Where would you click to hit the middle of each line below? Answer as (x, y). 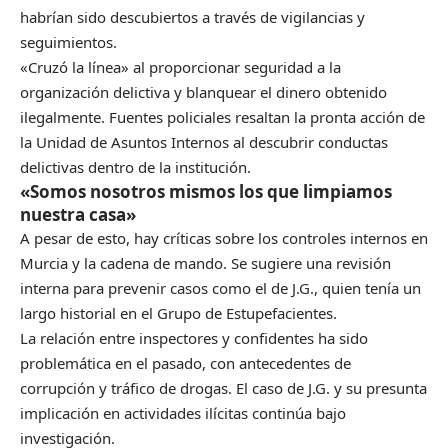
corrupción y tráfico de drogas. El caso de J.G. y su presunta (223, 388)
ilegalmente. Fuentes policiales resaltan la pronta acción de (222, 117)
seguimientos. (68, 42)
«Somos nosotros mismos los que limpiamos (206, 191)
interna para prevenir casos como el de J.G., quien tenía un (220, 288)
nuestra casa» (78, 214)
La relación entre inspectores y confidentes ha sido (194, 338)
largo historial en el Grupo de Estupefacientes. (178, 313)
